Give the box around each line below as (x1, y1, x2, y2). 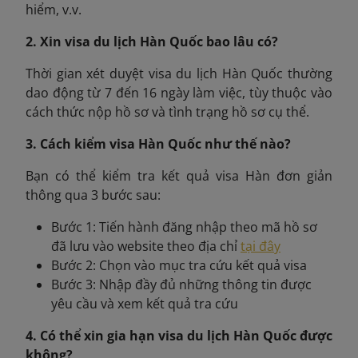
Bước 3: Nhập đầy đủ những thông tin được (51, 275, 312, 293)
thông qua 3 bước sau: (26, 185, 161, 204)
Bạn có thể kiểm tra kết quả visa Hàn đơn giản (26, 166, 332, 185)
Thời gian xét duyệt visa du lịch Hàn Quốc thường (26, 64, 332, 82)
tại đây (241, 237, 280, 255)
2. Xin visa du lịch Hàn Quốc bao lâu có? (26, 32, 278, 50)
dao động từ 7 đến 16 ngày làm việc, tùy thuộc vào (26, 83, 332, 101)
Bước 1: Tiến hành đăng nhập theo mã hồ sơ (51, 217, 317, 236)
